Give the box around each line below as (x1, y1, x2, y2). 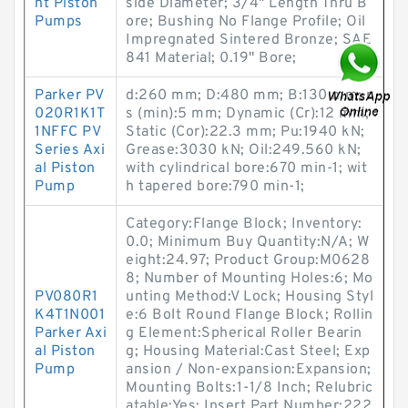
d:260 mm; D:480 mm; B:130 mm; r (126, 87, 372, 105)
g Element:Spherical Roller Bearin (126, 324, 362, 342)
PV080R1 (35, 288, 98, 306)
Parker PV (35, 87, 105, 105)
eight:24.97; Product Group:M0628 (126, 251, 370, 270)
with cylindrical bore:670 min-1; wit (126, 159, 367, 178)
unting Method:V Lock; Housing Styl (126, 288, 373, 306)
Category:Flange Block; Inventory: (126, 215, 362, 233)
